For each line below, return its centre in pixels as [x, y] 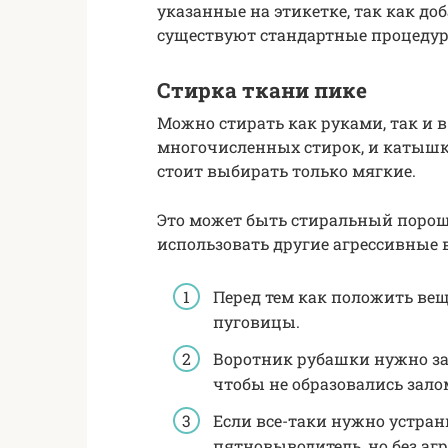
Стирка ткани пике [262, 89]
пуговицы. [256, 322]
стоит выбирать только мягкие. [286, 170]
